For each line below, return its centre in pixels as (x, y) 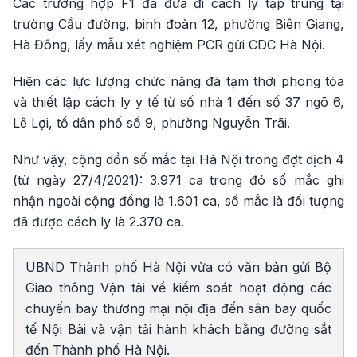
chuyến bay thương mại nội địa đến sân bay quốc (178, 308)
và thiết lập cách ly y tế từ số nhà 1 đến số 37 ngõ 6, (178, 102)
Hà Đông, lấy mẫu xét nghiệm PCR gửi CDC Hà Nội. (169, 44)
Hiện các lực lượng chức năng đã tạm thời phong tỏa (178, 81)
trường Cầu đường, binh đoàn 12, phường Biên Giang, (178, 24)
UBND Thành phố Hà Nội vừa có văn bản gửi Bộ (178, 267)
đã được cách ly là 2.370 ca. (98, 221)
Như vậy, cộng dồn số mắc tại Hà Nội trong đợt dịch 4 (178, 159)
